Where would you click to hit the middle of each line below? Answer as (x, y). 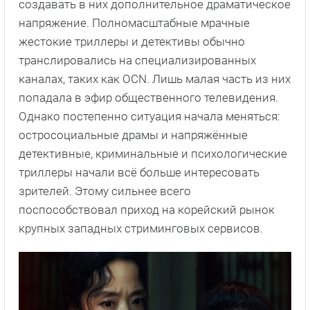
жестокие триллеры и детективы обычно (132, 41)
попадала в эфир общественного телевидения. (148, 97)
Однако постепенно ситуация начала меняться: (149, 116)
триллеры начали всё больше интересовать (139, 172)
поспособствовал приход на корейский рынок (147, 209)
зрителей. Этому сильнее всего (105, 191)
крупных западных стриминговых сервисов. (141, 228)
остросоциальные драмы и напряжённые (133, 135)
